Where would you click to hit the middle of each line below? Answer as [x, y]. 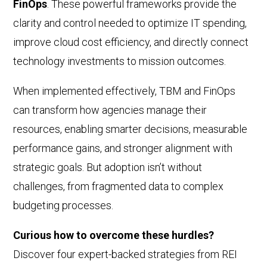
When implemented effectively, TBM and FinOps [125, 91]
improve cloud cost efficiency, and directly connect [131, 42]
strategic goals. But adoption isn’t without [108, 167]
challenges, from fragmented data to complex [119, 187]
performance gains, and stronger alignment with [123, 148]
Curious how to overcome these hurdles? [114, 235]
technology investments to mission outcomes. [120, 61]
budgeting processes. [63, 206]
